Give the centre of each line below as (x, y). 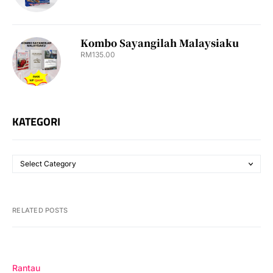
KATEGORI (36, 122)
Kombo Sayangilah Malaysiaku (160, 43)
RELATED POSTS (40, 211)
